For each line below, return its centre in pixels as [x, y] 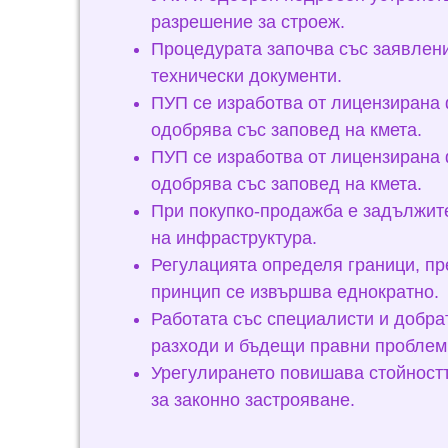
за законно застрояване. [253, 400]
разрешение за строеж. [248, 22]
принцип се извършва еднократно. [295, 292]
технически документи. [246, 76]
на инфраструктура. [234, 238]
